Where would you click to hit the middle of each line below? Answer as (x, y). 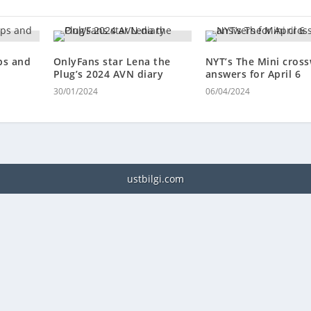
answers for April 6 (253, 74)
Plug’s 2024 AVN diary (108, 74)
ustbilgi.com (155, 179)
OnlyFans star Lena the (112, 62)
